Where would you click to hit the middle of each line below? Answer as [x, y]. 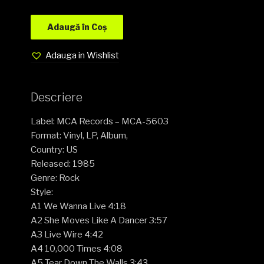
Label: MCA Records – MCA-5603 [100, 121]
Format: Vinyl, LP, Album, [80, 135]
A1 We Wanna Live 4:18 [79, 206]
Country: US [55, 149]
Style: [42, 192]
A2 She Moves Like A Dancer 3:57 [99, 220]
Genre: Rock [55, 178]
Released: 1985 [63, 164]
